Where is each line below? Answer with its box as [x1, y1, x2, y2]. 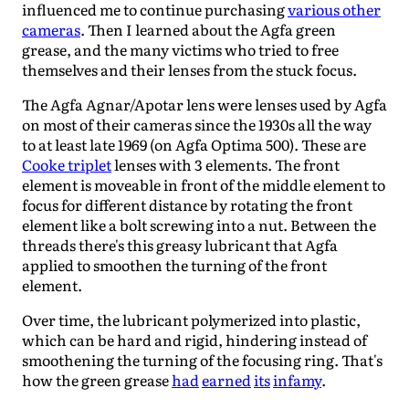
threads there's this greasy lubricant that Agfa [22, 233, 338, 256]
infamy [273, 368, 321, 391]
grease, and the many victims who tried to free [22, 37, 339, 60]
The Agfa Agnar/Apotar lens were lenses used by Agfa [22, 92, 387, 115]
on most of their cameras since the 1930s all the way [22, 112, 372, 135]
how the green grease [22, 368, 172, 391]
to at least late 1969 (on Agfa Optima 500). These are [22, 132, 366, 155]
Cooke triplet [22, 152, 111, 175]
